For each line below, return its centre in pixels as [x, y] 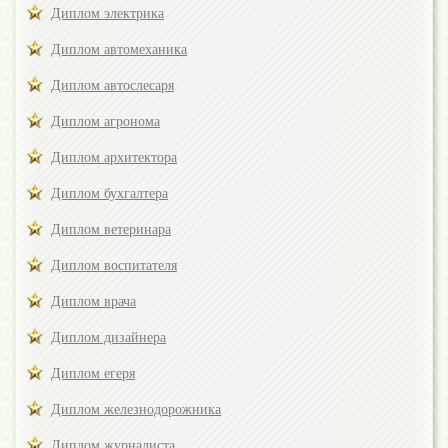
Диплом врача [93, 302]
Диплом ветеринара [111, 230]
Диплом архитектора [114, 158]
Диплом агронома [105, 122]
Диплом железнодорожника [136, 410]
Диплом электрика [107, 14]
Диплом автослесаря [112, 86]
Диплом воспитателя [114, 266]
